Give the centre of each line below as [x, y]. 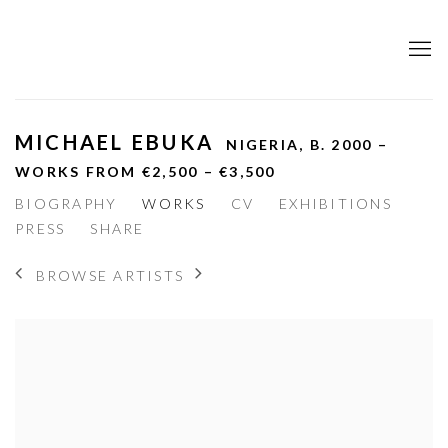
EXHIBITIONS [335, 204]
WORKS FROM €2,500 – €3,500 [145, 172]
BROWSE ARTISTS [109, 275]
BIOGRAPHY [66, 204]
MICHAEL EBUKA [118, 142]
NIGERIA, [268, 145]
